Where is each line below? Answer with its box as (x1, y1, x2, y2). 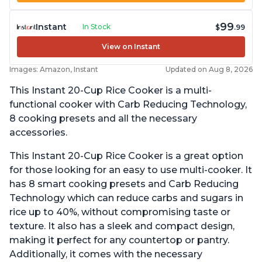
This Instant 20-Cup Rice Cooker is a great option (9, 150, 243, 162)
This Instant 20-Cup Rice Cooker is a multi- (9, 85, 212, 96)
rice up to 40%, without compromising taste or (9, 206, 230, 218)
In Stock (82, 22, 111, 32)
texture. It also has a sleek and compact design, (9, 220, 235, 232)
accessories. (9, 127, 67, 139)
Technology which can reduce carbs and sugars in (9, 192, 243, 204)
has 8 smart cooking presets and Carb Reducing (9, 178, 239, 190)
